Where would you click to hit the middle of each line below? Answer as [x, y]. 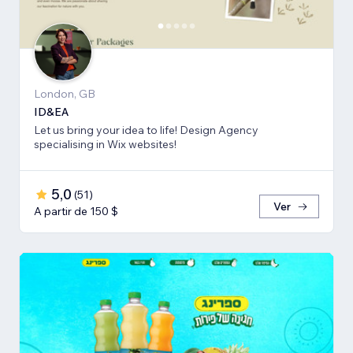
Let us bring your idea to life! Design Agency [146, 130]
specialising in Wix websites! [105, 145]
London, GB [65, 94]
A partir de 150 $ [76, 212]
